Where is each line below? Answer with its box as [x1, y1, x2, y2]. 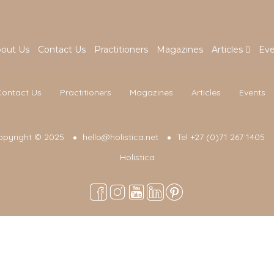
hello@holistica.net [82, 131, 158, 143]
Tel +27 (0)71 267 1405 [176, 131, 265, 143]
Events [239, 87, 265, 98]
